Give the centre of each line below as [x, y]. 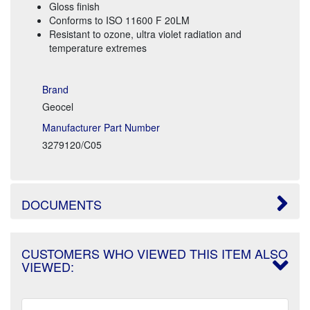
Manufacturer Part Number [101, 127]
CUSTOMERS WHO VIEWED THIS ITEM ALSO [155, 253]
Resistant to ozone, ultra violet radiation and [145, 34]
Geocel [58, 106]
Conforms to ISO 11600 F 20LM [119, 20]
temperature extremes [98, 47]
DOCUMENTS [62, 204]
